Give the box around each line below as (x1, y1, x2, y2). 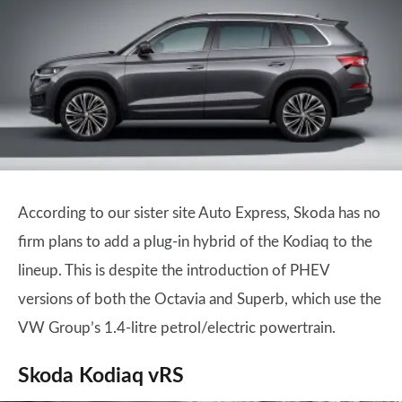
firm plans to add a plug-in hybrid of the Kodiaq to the (18, 233, 372, 249)
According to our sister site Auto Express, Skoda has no (18, 205, 380, 221)
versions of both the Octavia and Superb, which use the (18, 291, 381, 307)
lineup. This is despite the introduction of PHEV (18, 262, 329, 278)
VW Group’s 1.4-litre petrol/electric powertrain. (18, 319, 336, 336)
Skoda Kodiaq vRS (18, 364, 184, 387)
